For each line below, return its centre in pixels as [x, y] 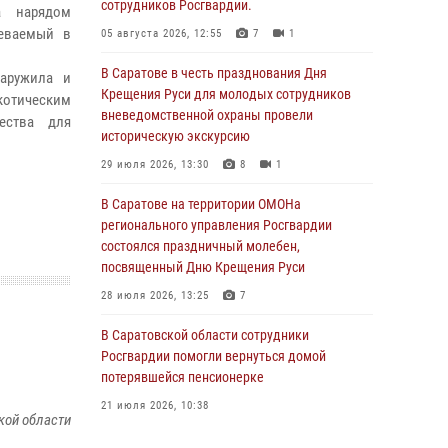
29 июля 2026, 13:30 [155, 164]
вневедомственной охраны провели [207, 115]
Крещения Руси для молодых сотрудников [226, 94]
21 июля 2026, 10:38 [155, 405]
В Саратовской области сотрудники [205, 335]
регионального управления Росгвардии [216, 225]
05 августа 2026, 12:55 [161, 33]
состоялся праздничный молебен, [200, 246]
